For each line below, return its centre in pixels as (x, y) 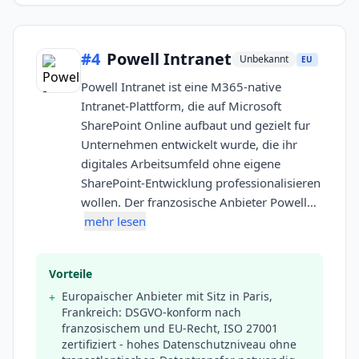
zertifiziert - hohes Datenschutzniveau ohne (179, 345)
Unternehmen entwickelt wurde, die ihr (189, 145)
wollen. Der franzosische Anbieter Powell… (199, 202)
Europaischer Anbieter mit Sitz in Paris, (167, 296)
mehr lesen (115, 222)
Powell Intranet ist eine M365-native (181, 87)
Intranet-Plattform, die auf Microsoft (181, 106)
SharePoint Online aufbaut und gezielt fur (196, 125)
